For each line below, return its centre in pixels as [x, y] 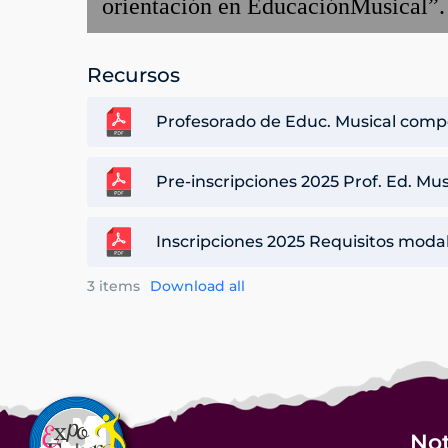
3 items [113, 285]
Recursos [133, 74]
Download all [197, 285]
